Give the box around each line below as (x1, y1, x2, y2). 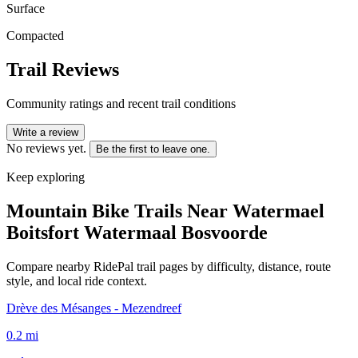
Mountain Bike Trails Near (6, 200, 233, 221)
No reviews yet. (6, 141, 86, 155)
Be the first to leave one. (96, 142, 210, 155)
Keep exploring (6, 169, 85, 184)
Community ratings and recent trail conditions (6, 96, 236, 110)
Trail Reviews (6, 58, 119, 80)
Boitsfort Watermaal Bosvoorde (6, 221, 268, 243)
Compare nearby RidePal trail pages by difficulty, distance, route (6, 259, 331, 273)
